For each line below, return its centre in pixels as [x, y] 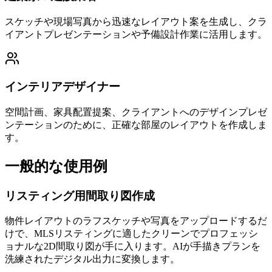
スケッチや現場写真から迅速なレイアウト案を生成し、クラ [136, 21]
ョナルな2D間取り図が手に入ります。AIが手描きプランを [133, 246]
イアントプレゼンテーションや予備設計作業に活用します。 [136, 34]
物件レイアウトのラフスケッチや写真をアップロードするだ [136, 221]
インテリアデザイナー [63, 87]
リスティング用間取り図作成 [80, 195]
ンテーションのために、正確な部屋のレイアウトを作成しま [136, 124]
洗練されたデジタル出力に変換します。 [92, 259]
